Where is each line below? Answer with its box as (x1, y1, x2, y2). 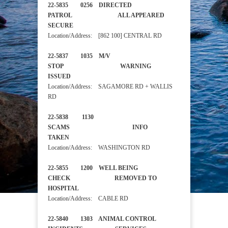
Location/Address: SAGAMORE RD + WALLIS (48, 83, 173, 91)
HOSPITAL (48, 185, 116, 192)
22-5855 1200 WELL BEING (48, 164, 138, 172)
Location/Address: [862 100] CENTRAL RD (48, 32, 162, 40)
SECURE (48, 22, 110, 30)
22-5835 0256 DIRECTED (48, 2, 132, 9)
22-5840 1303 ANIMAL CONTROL (48, 215, 156, 223)
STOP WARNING (48, 63, 151, 70)
